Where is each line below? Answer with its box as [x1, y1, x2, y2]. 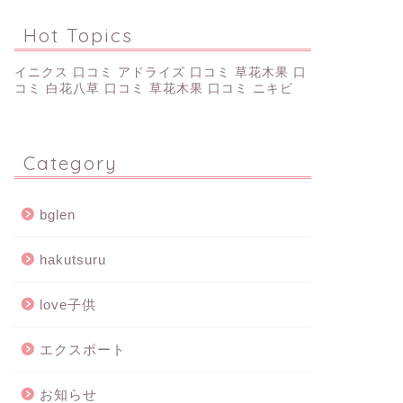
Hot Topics [22, 22, 133, 47]
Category [22, 150, 118, 175]
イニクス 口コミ [13, 65, 113, 79]
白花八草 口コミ [45, 81, 145, 95]
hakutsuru [39, 251, 106, 267]
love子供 [39, 296, 96, 312]
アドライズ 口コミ [117, 65, 230, 79]
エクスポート [39, 341, 126, 357]
